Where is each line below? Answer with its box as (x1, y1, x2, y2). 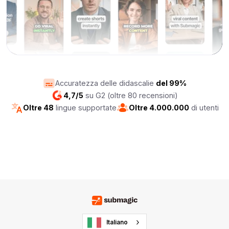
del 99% (155, 79, 187, 87)
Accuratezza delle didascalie (55, 79, 156, 87)
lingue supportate (53, 103, 117, 112)
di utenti (189, 103, 219, 112)
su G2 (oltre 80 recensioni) (83, 91, 178, 100)
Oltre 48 (22, 103, 54, 112)
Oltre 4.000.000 (128, 103, 189, 112)
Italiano (106, 219, 128, 226)
